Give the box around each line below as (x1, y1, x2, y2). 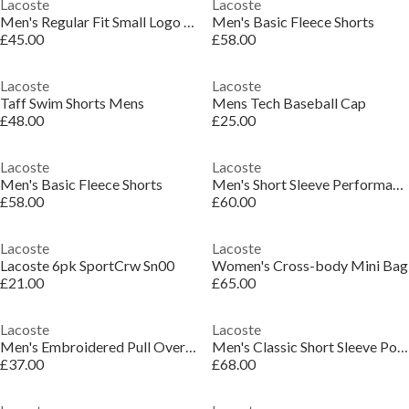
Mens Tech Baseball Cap (211, 94, 366, 111)
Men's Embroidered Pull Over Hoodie (185, 338, 196, 355)
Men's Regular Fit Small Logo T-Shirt (184, 13, 194, 30)
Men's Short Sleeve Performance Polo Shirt (392, 175, 404, 193)
